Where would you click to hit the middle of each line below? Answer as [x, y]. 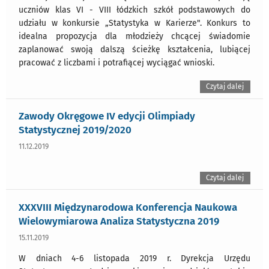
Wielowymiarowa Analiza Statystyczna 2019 [119, 221]
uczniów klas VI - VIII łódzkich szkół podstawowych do [134, 10]
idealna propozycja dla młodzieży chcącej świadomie [134, 37]
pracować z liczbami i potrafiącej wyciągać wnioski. [116, 63]
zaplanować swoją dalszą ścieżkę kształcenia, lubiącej [134, 50]
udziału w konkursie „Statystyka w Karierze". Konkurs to [134, 23]
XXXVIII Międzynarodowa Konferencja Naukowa [128, 207]
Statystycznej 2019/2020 [75, 130]
